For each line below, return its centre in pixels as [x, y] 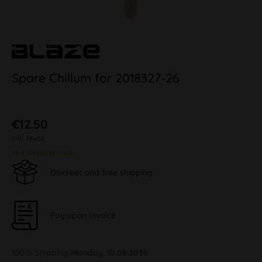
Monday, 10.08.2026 [109, 252]
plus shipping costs [42, 152]
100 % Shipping [41, 252]
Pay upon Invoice [83, 215]
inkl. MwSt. [28, 138]
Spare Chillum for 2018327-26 [95, 78]
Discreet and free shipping [101, 172]
